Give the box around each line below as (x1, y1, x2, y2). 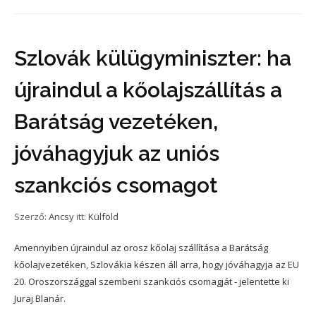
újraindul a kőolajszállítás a (14, 77, 282, 102)
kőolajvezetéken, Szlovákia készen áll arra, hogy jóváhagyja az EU (14, 257, 299, 271)
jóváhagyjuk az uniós (14, 140, 219, 166)
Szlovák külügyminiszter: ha (14, 45, 291, 71)
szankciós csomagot (14, 172, 218, 197)
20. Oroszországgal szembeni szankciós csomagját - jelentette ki (14, 274, 289, 288)
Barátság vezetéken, (14, 109, 218, 134)
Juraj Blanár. (14, 291, 66, 305)
